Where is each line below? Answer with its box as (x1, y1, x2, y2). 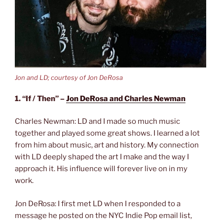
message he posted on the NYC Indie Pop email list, (15, 211, 192, 220)
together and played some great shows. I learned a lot (15, 129, 200, 138)
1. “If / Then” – (15, 94, 66, 103)
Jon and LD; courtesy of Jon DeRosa (15, 74, 123, 82)
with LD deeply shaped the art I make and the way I (15, 152, 189, 162)
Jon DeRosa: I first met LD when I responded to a (15, 199, 181, 208)
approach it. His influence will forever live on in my (15, 164, 187, 174)
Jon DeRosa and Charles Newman (66, 94, 185, 103)
